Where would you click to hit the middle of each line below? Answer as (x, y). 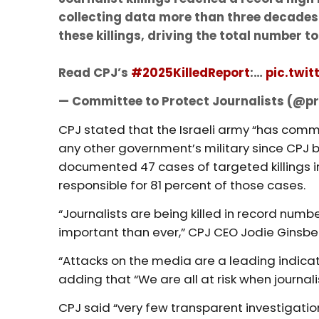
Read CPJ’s (95, 72)
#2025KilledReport (191, 72)
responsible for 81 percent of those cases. (182, 185)
